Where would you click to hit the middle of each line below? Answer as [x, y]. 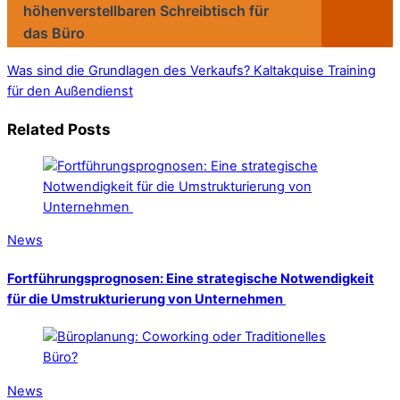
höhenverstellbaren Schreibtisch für [146, 11]
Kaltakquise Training [313, 70]
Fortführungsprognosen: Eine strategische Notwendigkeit [191, 278]
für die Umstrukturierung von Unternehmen [146, 299]
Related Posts [59, 129]
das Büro [54, 33]
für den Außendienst [70, 91]
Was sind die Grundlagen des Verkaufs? [129, 70]
